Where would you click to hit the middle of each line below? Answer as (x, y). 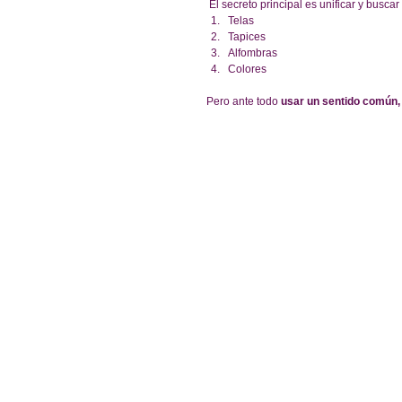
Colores (249, 69)
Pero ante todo (244, 101)
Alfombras (255, 52)
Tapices (249, 36)
